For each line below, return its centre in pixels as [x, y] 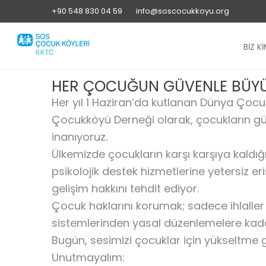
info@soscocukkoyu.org [183, 11]
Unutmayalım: [88, 257]
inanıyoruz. [80, 137]
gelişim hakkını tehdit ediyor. [125, 189]
